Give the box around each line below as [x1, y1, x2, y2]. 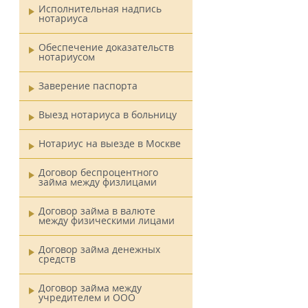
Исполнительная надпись [38, 2, 162, 15]
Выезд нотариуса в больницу [38, 108, 177, 121]
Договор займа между [38, 281, 142, 294]
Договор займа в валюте [38, 204, 155, 217]
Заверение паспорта [38, 79, 137, 92]
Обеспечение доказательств [38, 41, 174, 54]
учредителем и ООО [38, 291, 135, 304]
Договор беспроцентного [38, 166, 158, 179]
